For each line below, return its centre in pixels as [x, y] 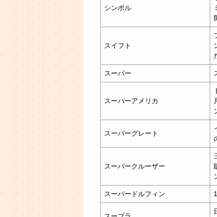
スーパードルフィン [135, 194]
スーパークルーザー [135, 166]
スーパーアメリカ [131, 101]
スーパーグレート [131, 133]
